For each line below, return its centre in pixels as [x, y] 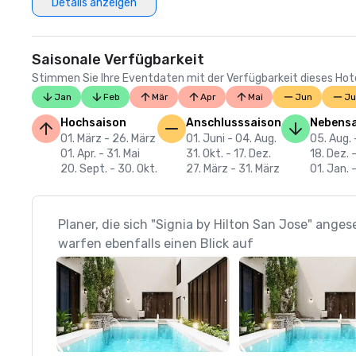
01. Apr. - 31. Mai [100, 154]
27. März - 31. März [233, 169]
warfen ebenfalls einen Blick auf [156, 244]
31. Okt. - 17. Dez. [228, 154]
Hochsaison [93, 123]
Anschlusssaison [234, 123]
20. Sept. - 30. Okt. [109, 169]
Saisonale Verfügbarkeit [118, 60]
